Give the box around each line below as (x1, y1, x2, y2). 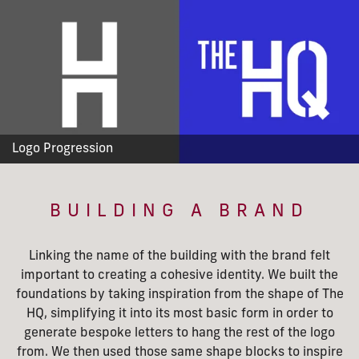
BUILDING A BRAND (50, 203, 309, 221)
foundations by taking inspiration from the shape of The (15, 288, 344, 301)
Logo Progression (12, 143, 113, 155)
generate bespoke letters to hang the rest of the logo (24, 327, 335, 340)
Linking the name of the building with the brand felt (29, 250, 330, 263)
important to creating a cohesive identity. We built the (21, 269, 338, 282)
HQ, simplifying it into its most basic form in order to (26, 308, 333, 321)
